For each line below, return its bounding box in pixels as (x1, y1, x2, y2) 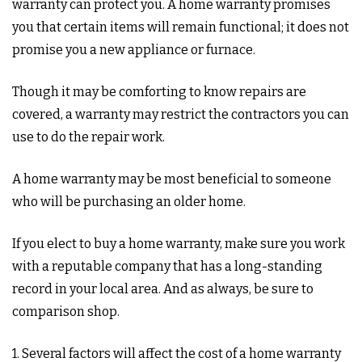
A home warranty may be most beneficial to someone (12, 171, 331, 187)
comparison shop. (12, 304, 120, 319)
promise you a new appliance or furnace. (12, 42, 255, 57)
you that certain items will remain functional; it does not (12, 19, 349, 35)
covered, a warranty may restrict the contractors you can (12, 107, 349, 122)
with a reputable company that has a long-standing (12, 259, 322, 274)
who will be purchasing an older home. (12, 194, 246, 209)
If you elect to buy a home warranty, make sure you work (12, 236, 345, 251)
